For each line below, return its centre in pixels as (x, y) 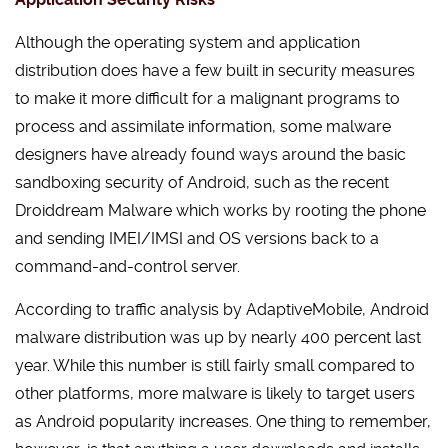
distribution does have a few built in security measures (215, 70)
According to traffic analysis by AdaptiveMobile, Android (222, 309)
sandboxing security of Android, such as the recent (202, 182)
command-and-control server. (127, 266)
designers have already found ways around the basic (210, 154)
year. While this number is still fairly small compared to (215, 365)
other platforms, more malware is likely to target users (215, 393)
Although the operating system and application (187, 42)
